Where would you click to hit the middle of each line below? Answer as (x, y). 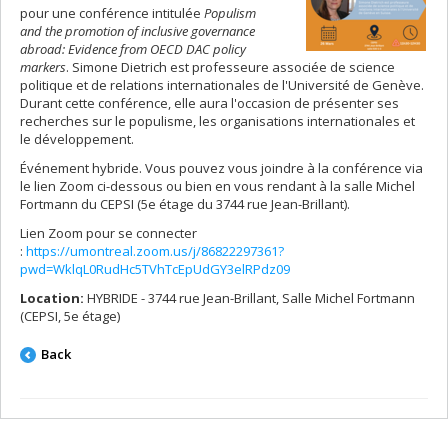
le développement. (78, 139)
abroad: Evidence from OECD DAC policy (133, 49)
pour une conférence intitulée (112, 13)
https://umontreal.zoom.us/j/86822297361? (155, 251)
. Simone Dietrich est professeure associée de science (230, 67)
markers (43, 67)
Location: (52, 298)
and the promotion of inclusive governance (137, 31)
